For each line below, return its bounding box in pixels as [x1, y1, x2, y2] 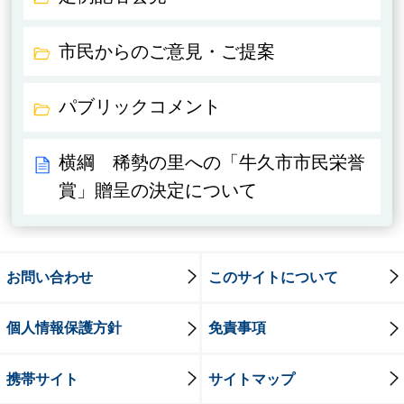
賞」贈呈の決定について [59, 180, 258, 201]
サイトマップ [207, 370, 295, 387]
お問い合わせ [5, 268, 93, 285]
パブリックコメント [59, 96, 222, 117]
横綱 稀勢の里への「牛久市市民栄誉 [59, 152, 366, 173]
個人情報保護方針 [5, 319, 122, 336]
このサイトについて [207, 268, 338, 285]
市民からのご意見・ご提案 [59, 41, 276, 61]
